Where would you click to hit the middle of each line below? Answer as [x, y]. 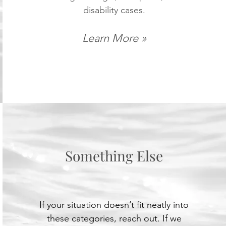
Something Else [114, 156]
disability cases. [114, 10]
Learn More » [114, 38]
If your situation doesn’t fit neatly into [114, 205]
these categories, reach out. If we [114, 218]
